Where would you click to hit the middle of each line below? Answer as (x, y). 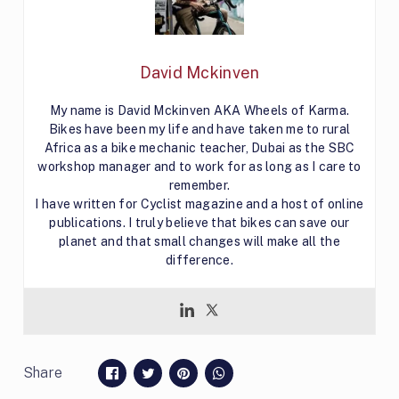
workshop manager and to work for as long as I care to (199, 166)
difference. (199, 260)
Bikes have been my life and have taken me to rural (199, 129)
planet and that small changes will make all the (199, 241)
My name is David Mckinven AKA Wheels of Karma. (199, 110)
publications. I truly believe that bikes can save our (199, 222)
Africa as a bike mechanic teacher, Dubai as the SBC (199, 147)
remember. (199, 185)
